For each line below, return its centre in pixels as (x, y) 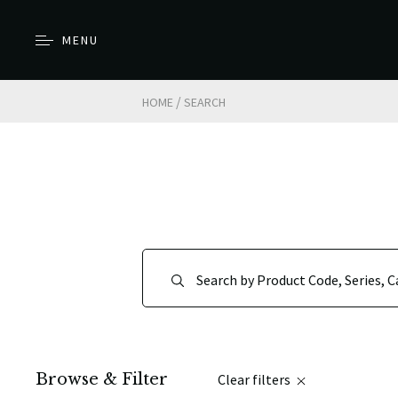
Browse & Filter (102, 379)
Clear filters (255, 379)
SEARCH (205, 102)
